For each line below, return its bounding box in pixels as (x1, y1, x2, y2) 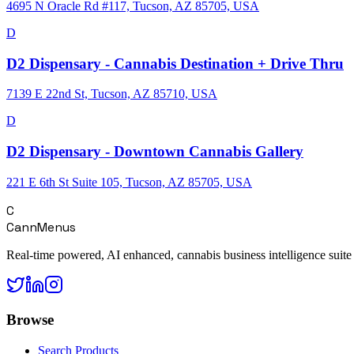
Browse (6, 311, 54, 329)
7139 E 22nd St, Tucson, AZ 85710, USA (6, 87, 217, 101)
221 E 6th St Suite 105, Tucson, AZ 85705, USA (6, 175, 252, 189)
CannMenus (6, 218, 76, 235)
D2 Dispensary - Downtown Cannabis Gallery (6, 142, 303, 160)
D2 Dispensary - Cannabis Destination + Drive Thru (6, 55, 344, 72)
